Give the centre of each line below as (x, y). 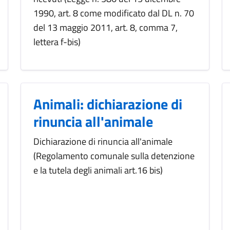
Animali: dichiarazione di (108, 104)
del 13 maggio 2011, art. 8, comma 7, (106, 28)
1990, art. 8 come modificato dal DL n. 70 (114, 13)
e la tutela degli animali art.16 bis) (98, 170)
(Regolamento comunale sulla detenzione (114, 156)
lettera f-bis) (57, 42)
